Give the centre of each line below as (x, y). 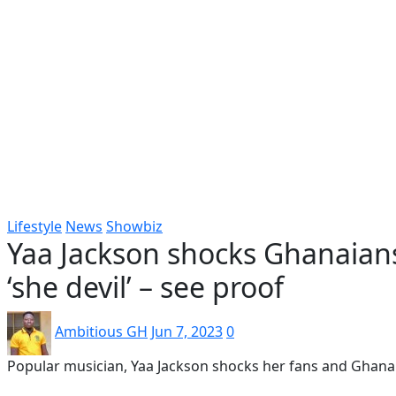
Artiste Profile (215, 95)
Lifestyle (34, 226)
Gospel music (110, 95)
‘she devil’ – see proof (145, 287)
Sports (342, 95)
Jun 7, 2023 (187, 332)
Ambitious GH (101, 332)
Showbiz (134, 226)
